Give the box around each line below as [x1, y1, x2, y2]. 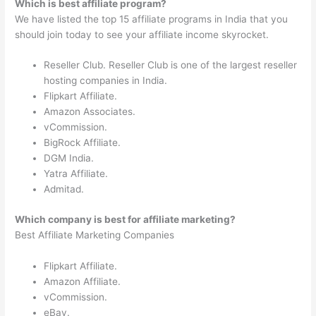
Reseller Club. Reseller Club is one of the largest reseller [44, 59, 298, 71]
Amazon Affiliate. [44, 275, 121, 287]
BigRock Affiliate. [44, 137, 121, 149]
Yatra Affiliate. [44, 168, 109, 180]
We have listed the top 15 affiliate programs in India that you [15, 13, 288, 25]
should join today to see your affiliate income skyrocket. [15, 28, 269, 40]
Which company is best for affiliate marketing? [15, 213, 236, 225]
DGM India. [44, 152, 95, 164]
